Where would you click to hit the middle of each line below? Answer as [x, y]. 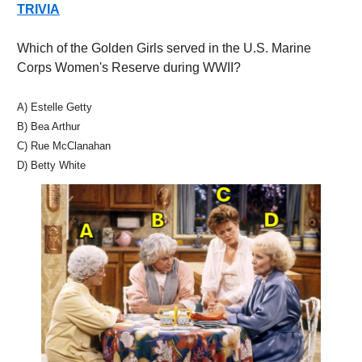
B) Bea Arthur [50, 127]
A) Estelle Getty [55, 107]
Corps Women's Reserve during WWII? [129, 68]
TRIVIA [38, 10]
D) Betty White [51, 166]
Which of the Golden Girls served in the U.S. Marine [164, 48]
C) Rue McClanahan [65, 146]
